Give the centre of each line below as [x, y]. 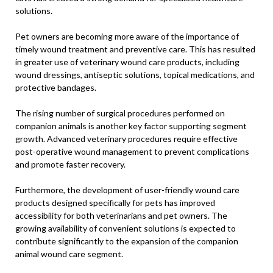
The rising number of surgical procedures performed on [120, 113]
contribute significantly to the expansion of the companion [127, 241]
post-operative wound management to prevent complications [132, 151]
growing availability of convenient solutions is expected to [126, 228]
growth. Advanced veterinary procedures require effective [126, 139]
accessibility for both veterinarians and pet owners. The [121, 215]
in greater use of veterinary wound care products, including [127, 62]
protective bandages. [56, 87]
